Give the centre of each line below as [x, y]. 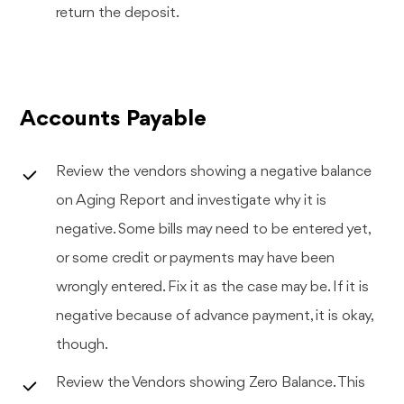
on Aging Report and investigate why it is [192, 200]
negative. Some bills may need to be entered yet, [214, 229]
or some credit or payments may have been [196, 258]
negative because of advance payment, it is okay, [216, 316]
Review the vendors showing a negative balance [214, 171]
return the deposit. [118, 13]
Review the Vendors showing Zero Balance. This [211, 382]
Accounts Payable [114, 119]
